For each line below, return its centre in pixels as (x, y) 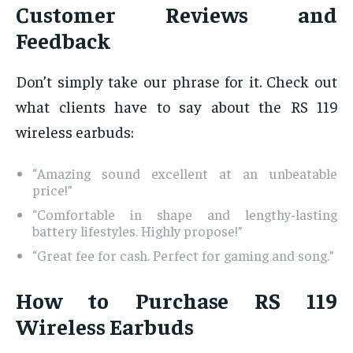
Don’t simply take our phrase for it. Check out (176, 81)
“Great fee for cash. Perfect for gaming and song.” (183, 255)
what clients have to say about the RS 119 (176, 106)
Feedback (63, 40)
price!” (52, 190)
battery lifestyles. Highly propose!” (137, 231)
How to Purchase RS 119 (176, 300)
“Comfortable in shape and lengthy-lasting (185, 214)
